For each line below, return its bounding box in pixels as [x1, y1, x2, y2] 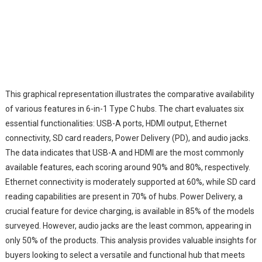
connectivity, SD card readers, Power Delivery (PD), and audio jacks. [5, 133, 250, 143]
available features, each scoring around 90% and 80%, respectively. [5, 163, 250, 173]
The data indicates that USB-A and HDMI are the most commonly [5, 148, 244, 158]
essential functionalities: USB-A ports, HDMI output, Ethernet [5, 119, 227, 129]
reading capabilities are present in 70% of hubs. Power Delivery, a [5, 192, 243, 202]
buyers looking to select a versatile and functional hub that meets [5, 250, 245, 260]
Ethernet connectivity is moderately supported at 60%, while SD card [5, 177, 256, 187]
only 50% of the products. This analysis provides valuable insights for [5, 236, 257, 246]
